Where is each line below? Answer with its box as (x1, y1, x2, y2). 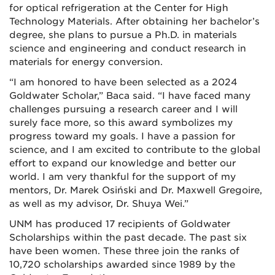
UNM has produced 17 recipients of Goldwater (9, 219, 230, 230)
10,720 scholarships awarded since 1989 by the (9, 259, 235, 270)
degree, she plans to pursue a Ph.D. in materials (9, 29, 237, 41)
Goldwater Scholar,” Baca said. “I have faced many (9, 90, 250, 101)
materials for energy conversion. (9, 56, 163, 68)
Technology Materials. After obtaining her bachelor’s (9, 16, 260, 27)
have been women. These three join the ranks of (9, 246, 239, 257)
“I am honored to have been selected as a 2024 (9, 77, 238, 88)
